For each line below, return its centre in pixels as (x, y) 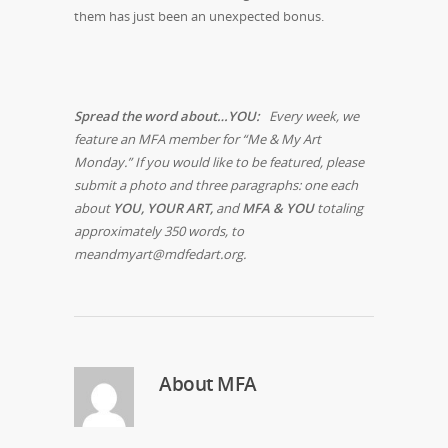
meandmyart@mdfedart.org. (160, 253)
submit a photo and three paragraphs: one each (216, 184)
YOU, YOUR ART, (163, 207)
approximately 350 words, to (159, 230)
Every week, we (314, 115)
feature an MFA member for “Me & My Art (197, 138)
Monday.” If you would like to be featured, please (219, 161)
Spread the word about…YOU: (167, 115)
